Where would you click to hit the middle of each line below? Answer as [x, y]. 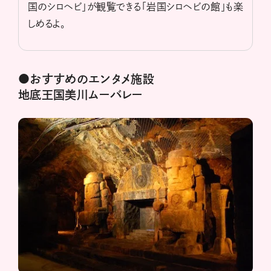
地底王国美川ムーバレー [80, 95]
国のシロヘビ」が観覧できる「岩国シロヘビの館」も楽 [135, 7]
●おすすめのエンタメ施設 [87, 79]
